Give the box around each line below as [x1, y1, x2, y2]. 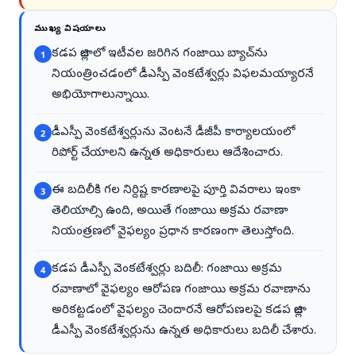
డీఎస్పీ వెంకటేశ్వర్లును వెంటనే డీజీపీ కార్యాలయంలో [52, 125, 295, 141]
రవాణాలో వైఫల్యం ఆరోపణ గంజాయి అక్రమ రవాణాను [52, 282, 311, 299]
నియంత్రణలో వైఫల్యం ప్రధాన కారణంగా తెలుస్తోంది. [52, 224, 294, 241]
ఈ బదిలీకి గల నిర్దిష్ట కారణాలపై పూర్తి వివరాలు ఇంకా [52, 183, 300, 199]
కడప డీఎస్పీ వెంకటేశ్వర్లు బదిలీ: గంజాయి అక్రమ [52, 261, 282, 278]
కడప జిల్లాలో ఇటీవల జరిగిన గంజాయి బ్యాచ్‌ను [52, 46, 268, 63]
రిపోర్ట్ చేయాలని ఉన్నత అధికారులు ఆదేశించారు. [52, 145, 283, 162]
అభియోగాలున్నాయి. [52, 87, 149, 104]
